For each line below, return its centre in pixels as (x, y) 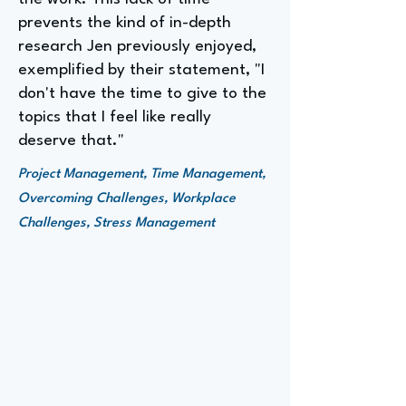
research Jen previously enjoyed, (137, 47)
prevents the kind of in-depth (125, 23)
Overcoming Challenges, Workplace (127, 199)
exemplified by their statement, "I (141, 70)
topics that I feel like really (115, 117)
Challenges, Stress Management (116, 223)
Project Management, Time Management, (142, 174)
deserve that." (71, 141)
